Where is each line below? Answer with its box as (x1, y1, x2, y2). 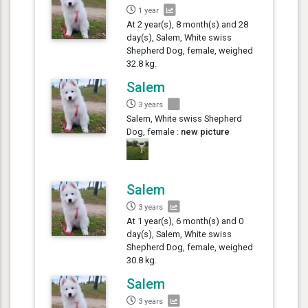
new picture (181, 126, 230, 137)
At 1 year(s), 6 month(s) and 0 (126, 215, 244, 226)
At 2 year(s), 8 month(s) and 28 (126, 19, 249, 30)
